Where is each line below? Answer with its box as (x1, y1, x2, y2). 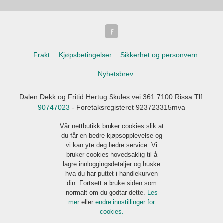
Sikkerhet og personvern (120, 50, 198, 59)
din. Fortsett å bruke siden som (66, 179, 157, 187)
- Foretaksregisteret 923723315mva (70, 103, 185, 111)
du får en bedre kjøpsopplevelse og (61, 131, 162, 139)
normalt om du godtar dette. (65, 188, 147, 196)
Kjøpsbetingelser (58, 50, 111, 59)
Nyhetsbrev (97, 69, 133, 78)
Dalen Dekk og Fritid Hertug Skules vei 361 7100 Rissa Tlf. (19, 93, 204, 101)
